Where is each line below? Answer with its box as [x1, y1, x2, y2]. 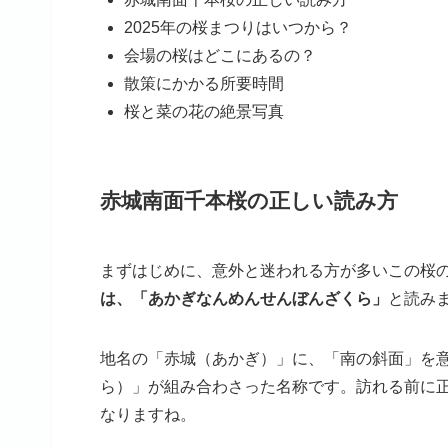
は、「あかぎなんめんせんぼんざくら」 [100, 289, 388, 307]
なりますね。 [100, 405, 196, 423]
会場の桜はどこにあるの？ [124, 46, 316, 64]
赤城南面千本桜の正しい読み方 [100, 188, 398, 212]
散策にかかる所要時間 [124, 74, 284, 92]
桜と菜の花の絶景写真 [124, 102, 284, 120]
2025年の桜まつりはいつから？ [124, 18, 352, 36]
